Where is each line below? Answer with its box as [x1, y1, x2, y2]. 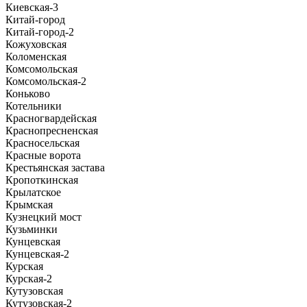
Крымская [5, 198, 53, 210]
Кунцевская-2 [5, 247, 69, 260]
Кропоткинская [5, 173, 78, 186]
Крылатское [5, 186, 61, 198]
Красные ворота [5, 149, 81, 161]
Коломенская [5, 50, 66, 62]
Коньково [5, 87, 50, 99]
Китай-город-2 [5, 25, 74, 38]
